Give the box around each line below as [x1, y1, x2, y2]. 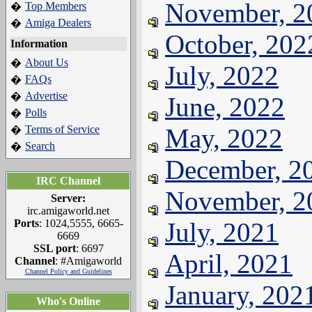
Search [25, 140, 55, 152]
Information [10, 38, 68, 49]
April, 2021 [165, 249, 292, 279]
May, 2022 [165, 123, 283, 153]
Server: [51, 192, 86, 204]
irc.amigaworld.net [27, 205, 109, 217]
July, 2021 [165, 217, 279, 247]
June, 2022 [165, 92, 285, 122]
